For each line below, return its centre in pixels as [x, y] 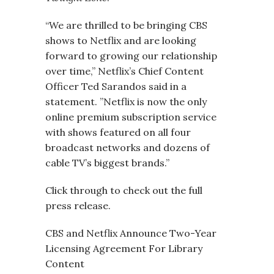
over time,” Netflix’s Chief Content [124, 71]
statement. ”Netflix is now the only [126, 102]
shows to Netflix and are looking [121, 40]
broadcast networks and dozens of [128, 147]
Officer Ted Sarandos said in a [116, 86]
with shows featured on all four [118, 132]
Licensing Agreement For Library [124, 248]
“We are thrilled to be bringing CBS [126, 25]
